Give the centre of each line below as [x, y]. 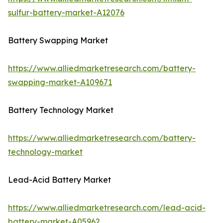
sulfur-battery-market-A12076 [66, 13]
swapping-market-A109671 [60, 82]
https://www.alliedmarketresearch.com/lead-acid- [107, 208]
